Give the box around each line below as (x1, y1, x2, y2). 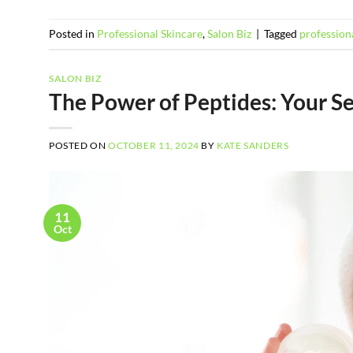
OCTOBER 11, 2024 (108, 139, 199, 151)
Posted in (49, 26, 97, 40)
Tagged (264, 26, 299, 40)
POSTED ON (49, 139, 109, 151)
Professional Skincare (97, 26, 203, 40)
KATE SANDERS (217, 139, 289, 151)
